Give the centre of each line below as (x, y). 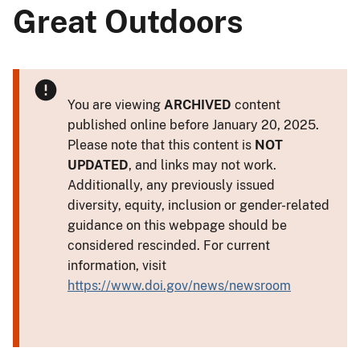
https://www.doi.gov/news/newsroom (179, 285)
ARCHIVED (198, 104)
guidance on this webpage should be (177, 225)
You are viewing (116, 104)
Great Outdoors (128, 21)
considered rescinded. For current (169, 245)
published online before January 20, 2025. (193, 125)
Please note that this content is (161, 145)
